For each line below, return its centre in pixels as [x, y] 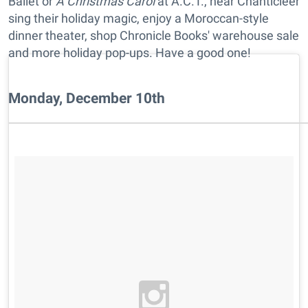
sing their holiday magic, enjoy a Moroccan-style [139, 19]
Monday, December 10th [87, 98]
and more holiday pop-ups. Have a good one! [130, 53]
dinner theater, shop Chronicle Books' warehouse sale [154, 36]
